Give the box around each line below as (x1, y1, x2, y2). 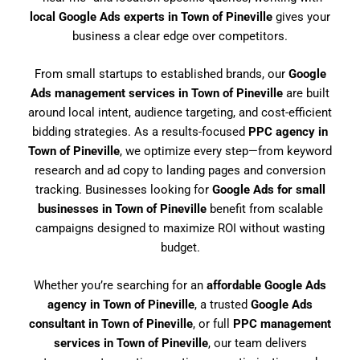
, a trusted (194, 297, 251, 313)
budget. (160, 239, 200, 255)
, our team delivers (207, 336, 307, 351)
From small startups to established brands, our (34, 66, 288, 81)
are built (283, 85, 329, 100)
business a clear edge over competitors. (72, 28, 288, 43)
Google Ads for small (211, 182, 325, 197)
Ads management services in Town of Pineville (31, 85, 283, 100)
